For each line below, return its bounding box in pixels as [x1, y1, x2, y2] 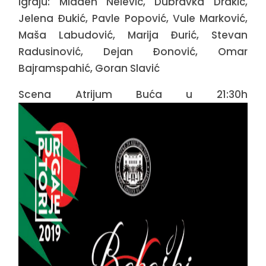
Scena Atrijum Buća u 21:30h [18, 87, 248, 102]
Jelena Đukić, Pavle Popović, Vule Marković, [18, 11, 248, 26]
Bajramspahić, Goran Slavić [18, 61, 160, 76]
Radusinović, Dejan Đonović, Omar [18, 45, 248, 59]
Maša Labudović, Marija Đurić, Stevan [18, 28, 248, 43]
